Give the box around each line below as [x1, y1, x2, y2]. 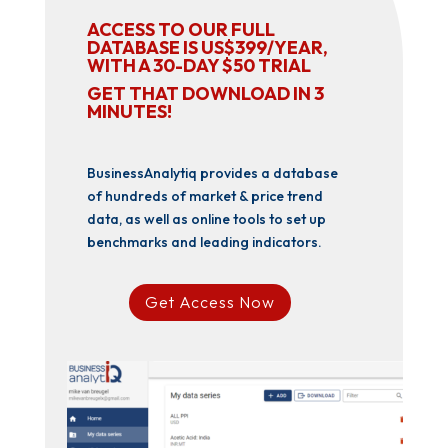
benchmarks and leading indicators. [86, 233, 322, 251]
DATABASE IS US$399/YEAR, [86, 36, 328, 59]
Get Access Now [145, 291, 276, 312]
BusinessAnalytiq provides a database [86, 164, 338, 182]
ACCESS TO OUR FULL [86, 18, 275, 41]
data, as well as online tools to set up [86, 210, 326, 228]
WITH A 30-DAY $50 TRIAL [86, 54, 311, 77]
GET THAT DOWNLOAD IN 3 [86, 82, 324, 105]
